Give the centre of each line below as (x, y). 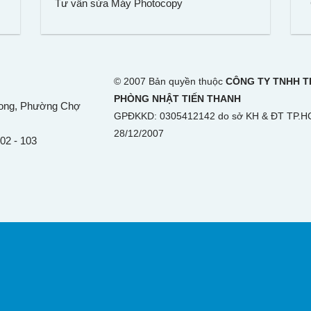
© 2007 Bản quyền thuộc (170, 81)
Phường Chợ (50, 106)
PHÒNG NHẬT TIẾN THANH (177, 98)
